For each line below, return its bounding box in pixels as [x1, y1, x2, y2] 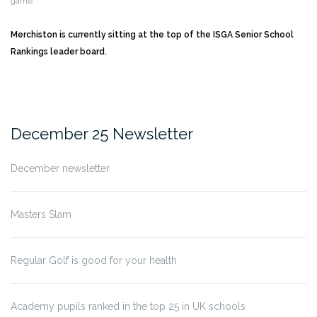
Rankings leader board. [11, 46, 107, 57]
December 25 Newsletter [11, 124, 193, 143]
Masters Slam [11, 208, 71, 220]
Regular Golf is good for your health [11, 254, 177, 266]
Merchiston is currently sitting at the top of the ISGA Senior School [11, 29, 294, 40]
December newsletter [11, 162, 110, 174]
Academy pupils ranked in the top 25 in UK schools [11, 300, 246, 312]
